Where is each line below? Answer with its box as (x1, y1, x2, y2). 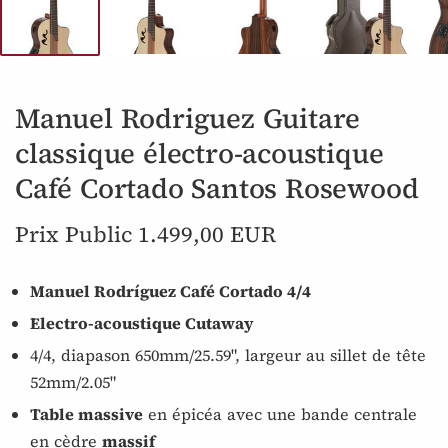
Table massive (30, 402, 143, 425)
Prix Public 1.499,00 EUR (15, 218, 276, 249)
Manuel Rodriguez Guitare (15, 98, 361, 137)
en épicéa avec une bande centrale (143, 402, 417, 425)
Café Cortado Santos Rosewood (15, 168, 419, 207)
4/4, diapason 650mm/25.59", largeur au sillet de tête (30, 343, 426, 366)
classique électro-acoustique (15, 133, 384, 172)
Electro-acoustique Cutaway (30, 311, 254, 334)
